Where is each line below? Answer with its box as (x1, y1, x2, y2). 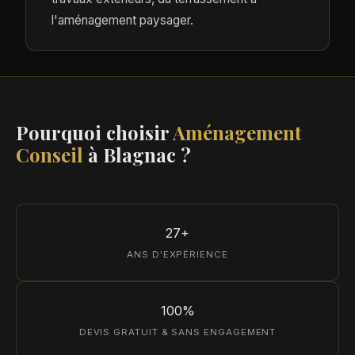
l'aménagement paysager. (52, 12, 193, 28)
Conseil (16, 141, 83, 167)
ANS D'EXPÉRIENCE (127, 248, 228, 260)
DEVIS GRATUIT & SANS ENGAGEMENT (78, 326, 277, 338)
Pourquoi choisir (16, 119, 173, 145)
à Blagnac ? (83, 141, 191, 167)
